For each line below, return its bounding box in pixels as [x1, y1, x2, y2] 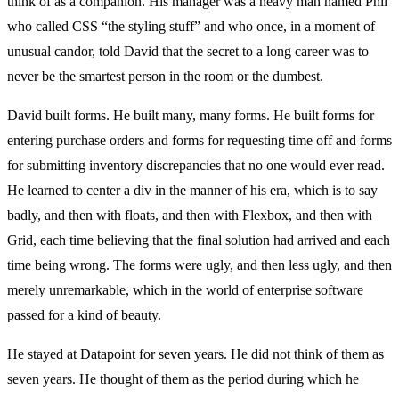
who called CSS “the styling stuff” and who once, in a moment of [7, 19, 375, 35]
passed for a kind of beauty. [7, 307, 161, 323]
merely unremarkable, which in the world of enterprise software [7, 282, 363, 298]
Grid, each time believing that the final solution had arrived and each [7, 232, 390, 248]
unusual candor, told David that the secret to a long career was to [7, 44, 369, 60]
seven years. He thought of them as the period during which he [7, 371, 359, 387]
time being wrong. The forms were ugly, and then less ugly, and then [7, 257, 392, 273]
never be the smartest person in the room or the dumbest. [7, 69, 323, 85]
